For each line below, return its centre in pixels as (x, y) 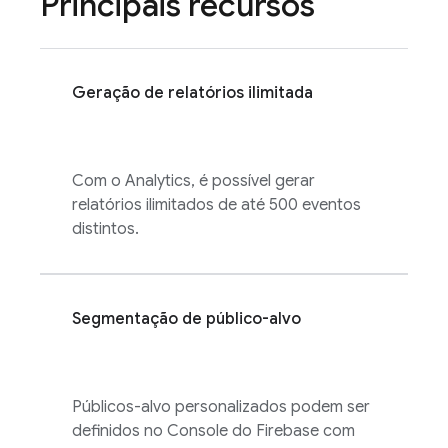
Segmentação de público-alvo (186, 319)
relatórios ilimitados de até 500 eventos (216, 205)
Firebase (287, 431)
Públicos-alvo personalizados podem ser (221, 407)
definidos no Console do (164, 431)
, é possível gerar (253, 181)
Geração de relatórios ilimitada (192, 93)
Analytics (158, 181)
